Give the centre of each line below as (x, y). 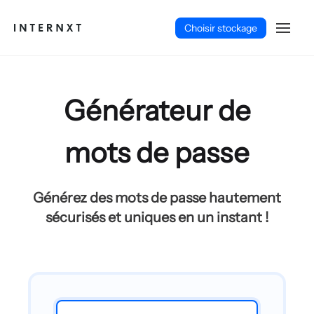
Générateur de (157, 110)
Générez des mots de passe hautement (157, 198)
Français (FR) (48, 267)
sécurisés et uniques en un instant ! (157, 217)
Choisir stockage (221, 28)
